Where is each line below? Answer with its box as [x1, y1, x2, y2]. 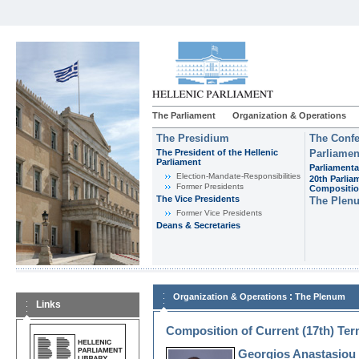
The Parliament [152, 111, 216, 120]
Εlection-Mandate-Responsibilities [176, 171, 301, 180]
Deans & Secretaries [156, 220, 240, 230]
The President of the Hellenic [156, 147, 278, 157]
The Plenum [295, 292, 345, 301]
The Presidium [156, 132, 229, 144]
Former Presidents [176, 182, 244, 191]
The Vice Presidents [156, 194, 240, 204]
